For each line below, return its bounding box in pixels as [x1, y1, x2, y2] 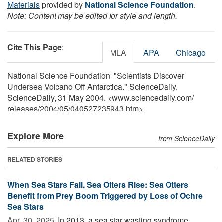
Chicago [176, 46, 206, 58]
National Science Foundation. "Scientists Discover [7, 69, 184, 81]
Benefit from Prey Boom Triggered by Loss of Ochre [7, 189, 203, 201]
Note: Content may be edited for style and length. [7, 9, 177, 21]
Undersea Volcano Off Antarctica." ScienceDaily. [7, 80, 178, 92]
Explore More [7, 129, 64, 142]
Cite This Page [7, 41, 62, 53]
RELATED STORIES [7, 154, 62, 164]
